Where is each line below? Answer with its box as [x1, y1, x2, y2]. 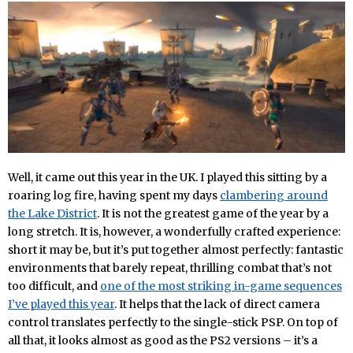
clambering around [220, 188, 328, 203]
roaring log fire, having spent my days [8, 188, 220, 203]
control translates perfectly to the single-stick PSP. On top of [8, 315, 338, 330]
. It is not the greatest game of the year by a [97, 206, 329, 221]
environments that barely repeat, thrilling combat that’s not [8, 261, 332, 276]
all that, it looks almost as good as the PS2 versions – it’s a [8, 333, 318, 348]
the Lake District [8, 206, 97, 221]
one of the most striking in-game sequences [100, 279, 342, 294]
